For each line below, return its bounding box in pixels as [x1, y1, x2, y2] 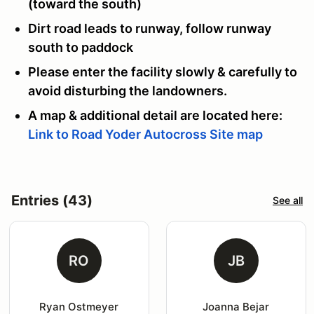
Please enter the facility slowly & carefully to [28, 64, 297, 79]
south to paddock [28, 39, 133, 55]
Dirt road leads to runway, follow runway [28, 20, 271, 36]
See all [273, 194, 303, 207]
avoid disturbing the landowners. [28, 83, 227, 98]
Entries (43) [11, 191, 93, 209]
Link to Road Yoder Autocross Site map [28, 126, 263, 142]
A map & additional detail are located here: [28, 107, 285, 123]
